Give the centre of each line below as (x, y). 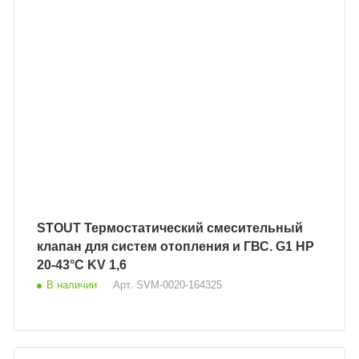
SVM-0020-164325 (179, 285)
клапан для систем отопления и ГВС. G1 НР (176, 247)
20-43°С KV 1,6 (82, 265)
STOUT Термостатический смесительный (61, 228)
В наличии (72, 285)
